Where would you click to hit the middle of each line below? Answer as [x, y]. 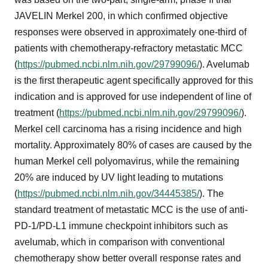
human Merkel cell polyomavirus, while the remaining [127, 161]
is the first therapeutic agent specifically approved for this [134, 80]
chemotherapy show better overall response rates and [128, 258]
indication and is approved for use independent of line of [133, 96]
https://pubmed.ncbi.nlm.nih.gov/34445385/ [108, 193]
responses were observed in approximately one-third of [130, 32]
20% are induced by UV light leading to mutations [119, 177]
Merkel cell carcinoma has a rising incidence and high [128, 129]
